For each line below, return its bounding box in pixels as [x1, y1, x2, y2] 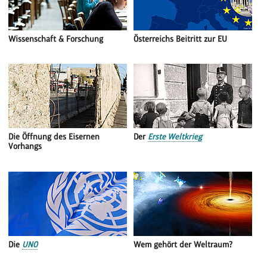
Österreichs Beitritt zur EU [133, 34, 228, 44]
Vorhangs [8, 142, 42, 151]
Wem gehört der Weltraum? [133, 240, 233, 249]
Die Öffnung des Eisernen [8, 132, 100, 142]
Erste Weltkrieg [148, 132, 203, 142]
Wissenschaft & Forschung [8, 34, 104, 44]
